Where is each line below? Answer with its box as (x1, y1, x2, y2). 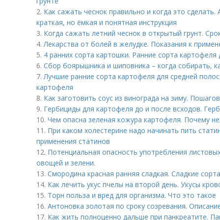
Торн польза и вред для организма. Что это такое (48, 191, 216, 200)
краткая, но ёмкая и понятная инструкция (36, 18, 177, 27)
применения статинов (36, 137, 110, 146)
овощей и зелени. (36, 158, 95, 167)
